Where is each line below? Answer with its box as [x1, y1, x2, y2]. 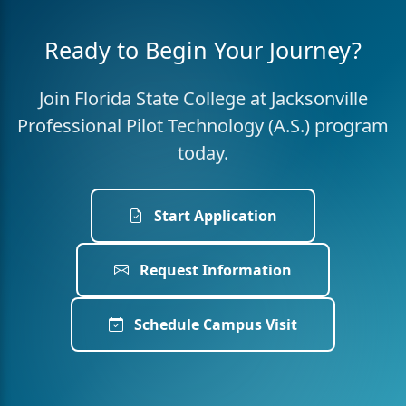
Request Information [136, 260, 292, 280]
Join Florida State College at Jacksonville [38, 86, 368, 111]
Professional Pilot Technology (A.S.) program [17, 113, 389, 138]
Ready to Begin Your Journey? [44, 34, 362, 65]
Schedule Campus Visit [130, 314, 297, 334]
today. [178, 140, 228, 165]
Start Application [150, 206, 277, 226]
